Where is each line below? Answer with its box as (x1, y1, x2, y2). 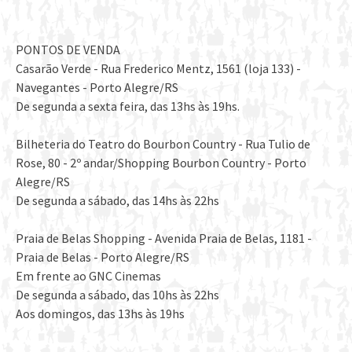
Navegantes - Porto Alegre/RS (16, 79, 178, 96)
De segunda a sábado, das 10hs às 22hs (16, 287, 219, 303)
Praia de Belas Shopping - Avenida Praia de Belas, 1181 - (16, 230, 312, 247)
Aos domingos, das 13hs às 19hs (16, 306, 185, 322)
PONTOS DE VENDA (16, 42, 120, 58)
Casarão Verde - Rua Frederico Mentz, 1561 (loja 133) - (16, 60, 301, 77)
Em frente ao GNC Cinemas (16, 268, 161, 284)
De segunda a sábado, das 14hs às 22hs (16, 192, 219, 209)
